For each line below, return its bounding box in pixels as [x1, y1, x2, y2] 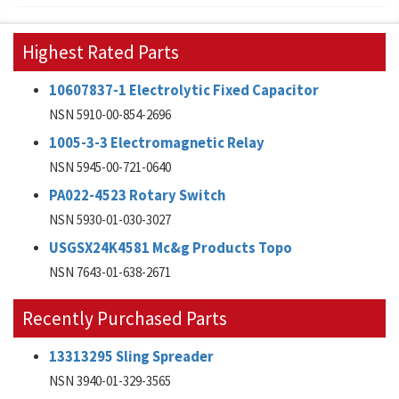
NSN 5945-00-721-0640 [49, 159, 171, 175]
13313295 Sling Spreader [49, 347, 214, 366]
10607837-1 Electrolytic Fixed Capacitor [49, 81, 319, 100]
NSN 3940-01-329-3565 [49, 372, 171, 389]
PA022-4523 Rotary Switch [49, 186, 225, 205]
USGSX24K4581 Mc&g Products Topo [49, 239, 292, 257]
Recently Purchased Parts [22, 306, 227, 330]
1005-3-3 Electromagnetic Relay [49, 134, 265, 152]
